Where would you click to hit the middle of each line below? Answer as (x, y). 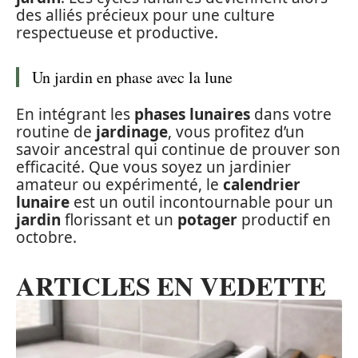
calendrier (262, 184)
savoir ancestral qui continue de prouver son (178, 149)
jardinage (132, 131)
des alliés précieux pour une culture (145, 16)
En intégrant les (75, 114)
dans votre (291, 114)
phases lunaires (192, 114)
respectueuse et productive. (117, 33)
